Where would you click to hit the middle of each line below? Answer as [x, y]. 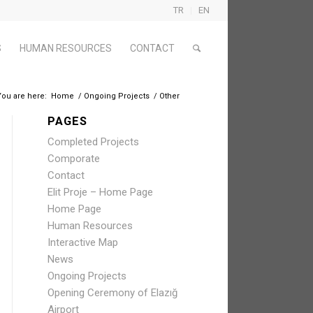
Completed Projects [93, 142]
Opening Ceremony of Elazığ [112, 293]
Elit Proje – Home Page [100, 192]
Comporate [73, 159]
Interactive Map [82, 242]
